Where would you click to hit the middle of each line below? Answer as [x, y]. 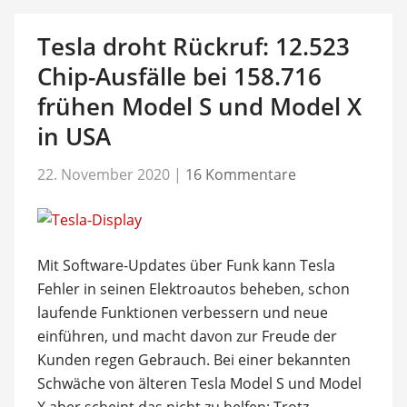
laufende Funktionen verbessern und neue [182, 313]
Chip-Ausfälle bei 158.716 [179, 76]
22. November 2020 [103, 174]
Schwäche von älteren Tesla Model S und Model [199, 383]
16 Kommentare [240, 174]
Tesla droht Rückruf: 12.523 [193, 46]
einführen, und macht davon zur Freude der [187, 336]
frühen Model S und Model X [199, 106]
